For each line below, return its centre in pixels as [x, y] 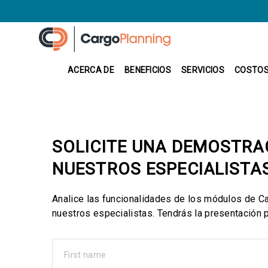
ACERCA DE [91, 70]
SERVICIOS [203, 70]
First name [85, 255]
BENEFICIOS [148, 70]
